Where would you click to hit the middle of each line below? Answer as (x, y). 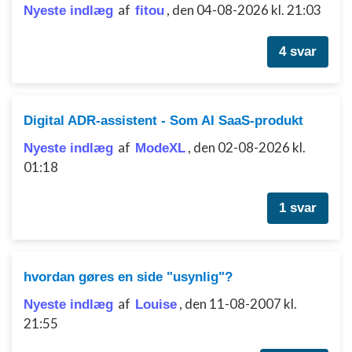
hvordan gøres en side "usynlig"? (128, 277)
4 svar (298, 51)
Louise (156, 304)
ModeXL (160, 148)
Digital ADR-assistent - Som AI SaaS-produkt (163, 121)
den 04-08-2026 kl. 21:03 (247, 10)
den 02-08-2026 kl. (249, 147)
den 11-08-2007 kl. (241, 304)
